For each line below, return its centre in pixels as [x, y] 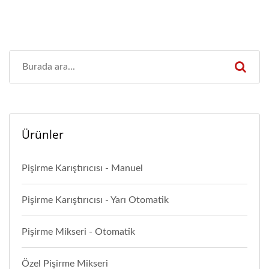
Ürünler [43, 135]
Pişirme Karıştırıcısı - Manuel [82, 168]
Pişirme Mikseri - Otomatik [78, 232]
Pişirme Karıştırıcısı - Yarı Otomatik [95, 200]
